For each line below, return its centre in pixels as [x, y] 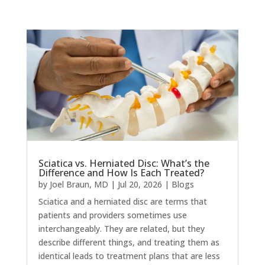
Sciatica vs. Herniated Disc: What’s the [124, 164]
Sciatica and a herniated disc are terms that [122, 202]
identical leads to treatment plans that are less [129, 256]
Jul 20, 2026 [140, 185]
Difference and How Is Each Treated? [121, 173]
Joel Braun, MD [79, 185]
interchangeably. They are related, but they [121, 229]
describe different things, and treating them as [129, 243]
